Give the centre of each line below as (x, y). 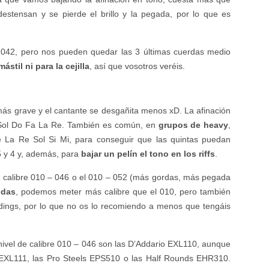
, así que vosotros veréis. (138, 66)
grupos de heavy (193, 125)
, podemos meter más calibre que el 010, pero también (123, 192)
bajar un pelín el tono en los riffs (148, 154)
